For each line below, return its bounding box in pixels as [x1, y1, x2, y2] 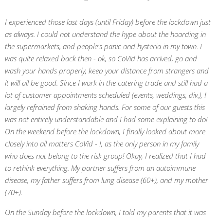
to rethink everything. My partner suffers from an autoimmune [5, 163, 196, 173]
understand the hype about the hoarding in [72, 29, 206, 39]
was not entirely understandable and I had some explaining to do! [5, 114, 207, 125]
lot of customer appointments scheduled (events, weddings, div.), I [5, 90, 206, 100]
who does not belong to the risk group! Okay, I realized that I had [5, 150, 206, 161]
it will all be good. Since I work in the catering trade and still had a [5, 77, 208, 88]
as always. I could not [5, 29, 72, 39]
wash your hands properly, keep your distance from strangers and [5, 65, 209, 76]
